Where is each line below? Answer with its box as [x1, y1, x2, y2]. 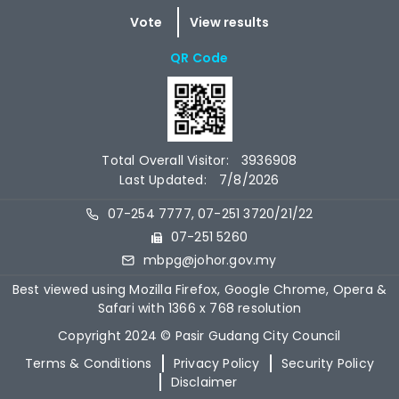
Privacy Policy [173, 354, 260, 372]
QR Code [170, 49, 229, 68]
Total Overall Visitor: [102, 151, 233, 169]
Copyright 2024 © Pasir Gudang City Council [58, 326, 341, 345]
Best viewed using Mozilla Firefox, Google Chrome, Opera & [12, 280, 387, 298]
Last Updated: [119, 170, 211, 189]
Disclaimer [170, 372, 238, 391]
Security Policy [281, 354, 374, 372]
